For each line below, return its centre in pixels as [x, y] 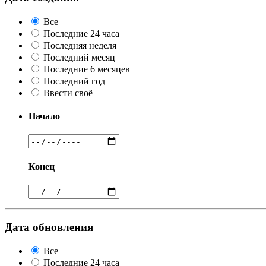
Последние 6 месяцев [87, 69]
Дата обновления [49, 227]
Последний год [74, 81]
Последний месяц [79, 57]
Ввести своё [68, 93]
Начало [44, 116]
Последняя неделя [80, 45]
